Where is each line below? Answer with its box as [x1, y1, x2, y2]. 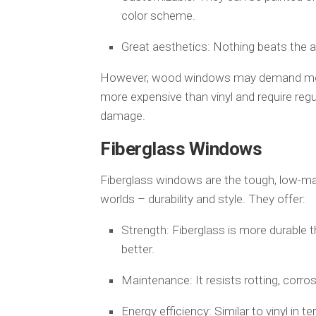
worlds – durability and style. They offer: [100, 191, 305, 206]
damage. [100, 108, 145, 123]
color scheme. [121, 8, 195, 23]
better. [121, 241, 154, 256]
